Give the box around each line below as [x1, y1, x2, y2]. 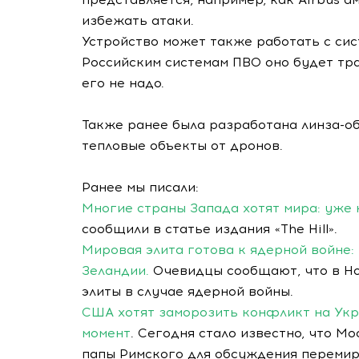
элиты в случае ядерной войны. [82, 284, 293, 299]
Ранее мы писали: [82, 179, 199, 195]
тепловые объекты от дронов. [82, 138, 283, 153]
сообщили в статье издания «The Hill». [82, 221, 337, 236]
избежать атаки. [82, 13, 194, 28]
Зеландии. [82, 263, 149, 278]
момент [82, 325, 131, 341]
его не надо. [82, 75, 164, 91]
